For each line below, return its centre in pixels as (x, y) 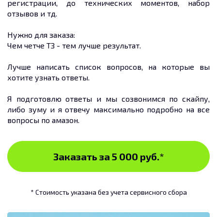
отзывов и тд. (32, 13)
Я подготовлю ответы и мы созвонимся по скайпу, (108, 99)
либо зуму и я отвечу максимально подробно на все (108, 109)
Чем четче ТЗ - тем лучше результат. (74, 45)
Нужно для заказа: (41, 35)
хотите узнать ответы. (48, 77)
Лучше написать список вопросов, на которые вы (108, 67)
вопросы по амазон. (43, 120)
